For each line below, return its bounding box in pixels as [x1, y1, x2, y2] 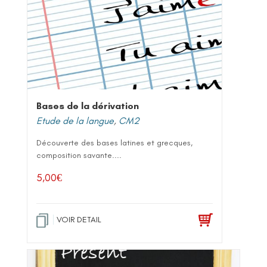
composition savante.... [36, 150, 122, 160]
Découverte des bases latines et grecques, [36, 137, 193, 148]
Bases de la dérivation [36, 100, 139, 111]
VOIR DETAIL [57, 214, 101, 225]
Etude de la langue [36, 114, 114, 126]
